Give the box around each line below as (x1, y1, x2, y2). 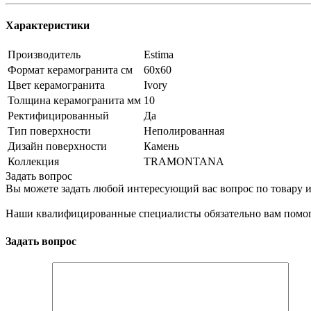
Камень (144, 140, 179, 153)
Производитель (8, 49, 81, 61)
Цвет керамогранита (8, 79, 105, 92)
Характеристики (6, 19, 90, 32)
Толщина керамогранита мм (8, 94, 141, 107)
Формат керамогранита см (8, 64, 133, 76)
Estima (144, 49, 174, 61)
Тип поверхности (8, 125, 91, 137)
